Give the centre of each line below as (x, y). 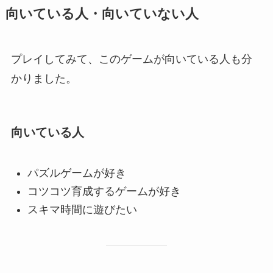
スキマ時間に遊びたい (82, 210)
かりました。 (44, 78)
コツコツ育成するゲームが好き (104, 191)
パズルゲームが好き (76, 173)
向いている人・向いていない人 (102, 14)
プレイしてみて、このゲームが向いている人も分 (131, 59)
